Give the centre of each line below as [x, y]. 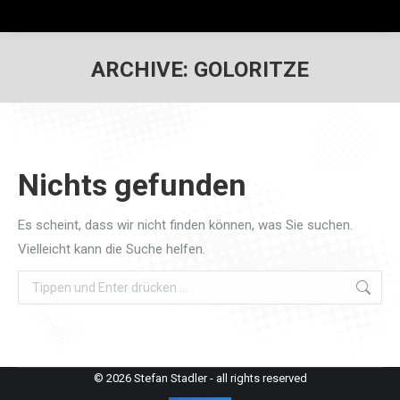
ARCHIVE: [142, 70]
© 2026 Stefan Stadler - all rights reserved [200, 378]
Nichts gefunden [132, 185]
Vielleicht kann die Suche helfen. [112, 249]
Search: [39, 281]
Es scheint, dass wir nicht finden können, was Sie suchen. [185, 225]
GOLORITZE [251, 70]
